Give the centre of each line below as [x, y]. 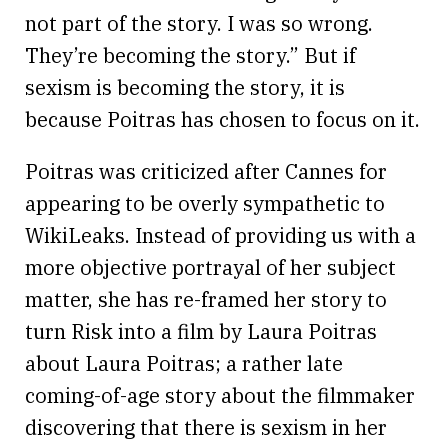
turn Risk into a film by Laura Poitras [201, 331]
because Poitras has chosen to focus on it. [222, 119]
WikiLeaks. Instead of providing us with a [220, 235]
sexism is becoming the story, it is [185, 87]
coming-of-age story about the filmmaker [220, 395]
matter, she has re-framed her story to [206, 299]
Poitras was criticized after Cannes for [206, 171]
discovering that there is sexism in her [206, 427]
